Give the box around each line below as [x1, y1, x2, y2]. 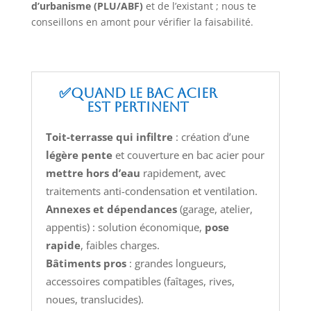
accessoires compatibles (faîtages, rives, [45, 274, 235, 289]
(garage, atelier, [176, 202, 253, 217]
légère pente [45, 148, 112, 162]
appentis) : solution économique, [45, 220, 205, 235]
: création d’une [172, 130, 249, 144]
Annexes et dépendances [45, 202, 177, 217]
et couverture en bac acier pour [112, 148, 264, 162]
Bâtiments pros [45, 256, 126, 271]
